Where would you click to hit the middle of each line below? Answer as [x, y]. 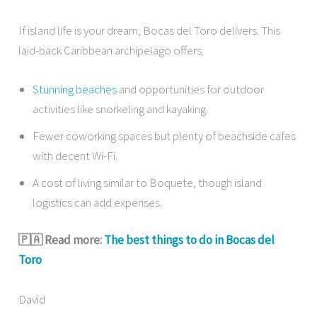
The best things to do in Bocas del [190, 240]
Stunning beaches [75, 89]
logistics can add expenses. [98, 202]
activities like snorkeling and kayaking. [121, 109]
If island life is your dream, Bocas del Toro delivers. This [150, 30]
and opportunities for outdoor [191, 89]
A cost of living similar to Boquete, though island [148, 182]
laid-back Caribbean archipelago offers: [111, 50]
